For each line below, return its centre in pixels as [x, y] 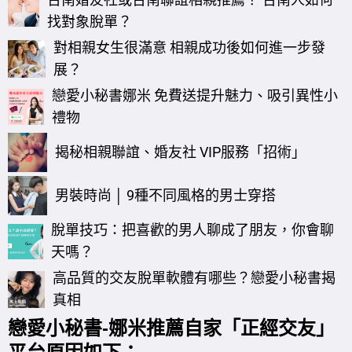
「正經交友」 [278, 328]
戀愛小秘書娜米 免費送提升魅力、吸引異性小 [195, 96]
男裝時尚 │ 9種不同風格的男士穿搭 [165, 196]
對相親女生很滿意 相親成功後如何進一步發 [190, 48]
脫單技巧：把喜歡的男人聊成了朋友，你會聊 [193, 230]
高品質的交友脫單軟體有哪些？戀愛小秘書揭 [194, 278]
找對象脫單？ [90, 22]
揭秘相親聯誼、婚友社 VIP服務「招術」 [180, 152]
